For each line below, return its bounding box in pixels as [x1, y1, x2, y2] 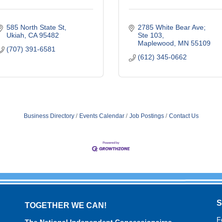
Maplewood [137, 39, 174, 47]
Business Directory [23, 112, 74, 119]
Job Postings [129, 112, 164, 119]
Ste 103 [137, 31, 162, 39]
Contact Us [168, 112, 199, 119]
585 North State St [6, 23, 64, 31]
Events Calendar [79, 112, 124, 119]
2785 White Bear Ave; [137, 23, 206, 31]
